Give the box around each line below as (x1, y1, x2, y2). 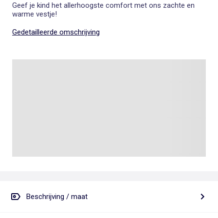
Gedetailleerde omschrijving (12, 28, 100, 37)
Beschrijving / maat (26, 192, 88, 201)
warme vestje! (12, 10, 57, 19)
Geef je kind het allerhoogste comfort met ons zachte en (12, 1, 195, 10)
